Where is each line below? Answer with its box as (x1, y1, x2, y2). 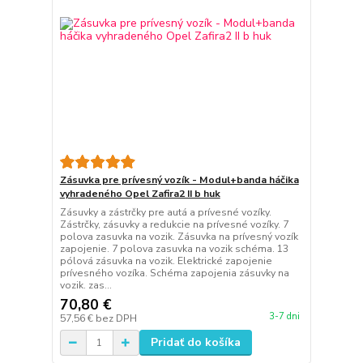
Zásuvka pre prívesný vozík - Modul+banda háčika (59, 173, 299, 186)
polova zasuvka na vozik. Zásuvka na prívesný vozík (59, 230, 298, 243)
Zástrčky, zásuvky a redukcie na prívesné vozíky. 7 (59, 218, 288, 231)
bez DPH (95, 312, 137, 325)
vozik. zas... (59, 279, 112, 292)
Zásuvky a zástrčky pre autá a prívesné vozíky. (59, 206, 271, 219)
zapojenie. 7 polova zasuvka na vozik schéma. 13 (59, 242, 288, 255)
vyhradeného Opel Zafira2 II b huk (59, 187, 220, 200)
